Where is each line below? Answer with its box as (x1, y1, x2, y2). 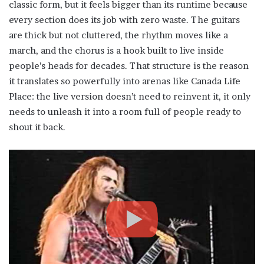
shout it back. (9, 121, 65, 133)
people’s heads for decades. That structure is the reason (9, 60, 249, 72)
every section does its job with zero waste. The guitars (9, 14, 240, 26)
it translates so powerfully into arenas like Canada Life (9, 75, 240, 87)
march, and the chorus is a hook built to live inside (9, 45, 224, 57)
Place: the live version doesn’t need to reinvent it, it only (9, 91, 250, 103)
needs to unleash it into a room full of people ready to (9, 106, 241, 118)
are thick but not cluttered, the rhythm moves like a (9, 29, 228, 41)
